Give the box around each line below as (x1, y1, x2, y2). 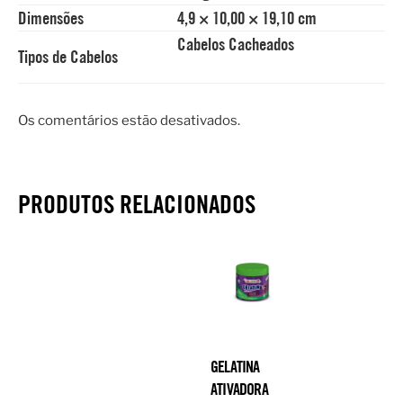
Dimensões (18, 7, 84, 30)
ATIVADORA (210, 379, 268, 400)
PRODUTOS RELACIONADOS (18, 189, 255, 220)
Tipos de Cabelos (18, 46, 118, 68)
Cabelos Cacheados (177, 33, 294, 56)
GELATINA (210, 356, 260, 378)
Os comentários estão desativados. (18, 112, 240, 129)
